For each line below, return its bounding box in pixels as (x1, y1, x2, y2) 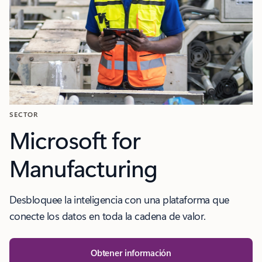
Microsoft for (9, 124, 140, 156)
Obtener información (91, 247, 171, 259)
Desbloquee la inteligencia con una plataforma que (9, 192, 229, 207)
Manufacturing (9, 152, 157, 184)
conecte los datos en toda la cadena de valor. (9, 209, 206, 223)
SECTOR (9, 109, 38, 119)
